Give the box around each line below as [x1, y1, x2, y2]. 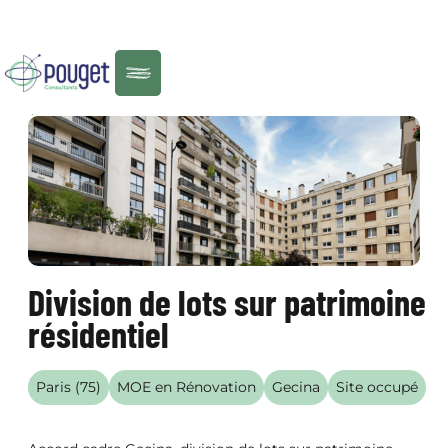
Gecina [272, 378, 320, 396]
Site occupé [336, 378, 418, 396]
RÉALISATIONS [48, 99, 141, 114]
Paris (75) [36, 378, 101, 396]
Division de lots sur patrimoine [28, 280, 426, 323]
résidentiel [28, 312, 169, 355]
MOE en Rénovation [117, 378, 256, 396]
